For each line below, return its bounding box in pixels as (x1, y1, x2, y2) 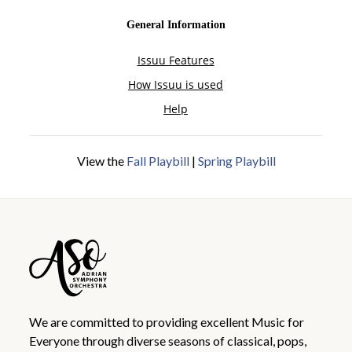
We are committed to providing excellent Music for (29, 314, 305, 329)
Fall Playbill (126, 153, 189, 168)
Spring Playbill (197, 153, 276, 168)
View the (76, 153, 126, 168)
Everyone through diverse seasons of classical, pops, (29, 333, 307, 348)
